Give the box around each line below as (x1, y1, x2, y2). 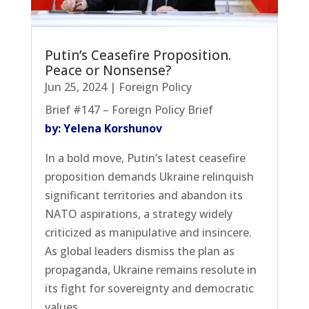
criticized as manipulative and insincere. (44, 224, 252, 240)
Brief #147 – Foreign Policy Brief (44, 101, 213, 117)
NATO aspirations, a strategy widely (44, 206, 232, 221)
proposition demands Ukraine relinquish (44, 168, 254, 184)
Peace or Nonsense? (44, 61, 171, 79)
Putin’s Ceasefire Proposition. (44, 46, 231, 64)
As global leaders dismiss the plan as (44, 243, 235, 259)
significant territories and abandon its (44, 187, 243, 203)
